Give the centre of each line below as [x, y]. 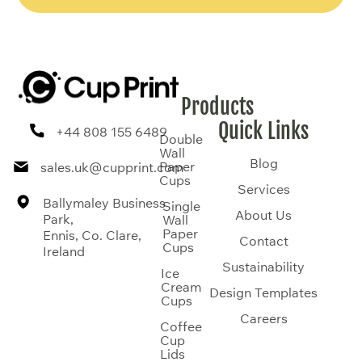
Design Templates [263, 292]
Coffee [181, 326]
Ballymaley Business [104, 203]
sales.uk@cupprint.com [112, 168]
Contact [263, 240]
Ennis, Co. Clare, [92, 236]
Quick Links [263, 130]
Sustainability [263, 266]
